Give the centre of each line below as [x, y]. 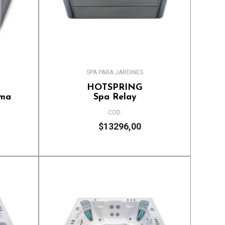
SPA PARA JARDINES [115, 73]
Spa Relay [115, 97]
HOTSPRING [115, 88]
